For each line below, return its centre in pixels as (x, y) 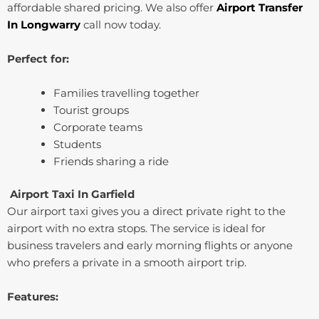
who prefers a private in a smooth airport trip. (127, 263)
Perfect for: (38, 58)
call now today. (121, 24)
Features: (33, 297)
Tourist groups (91, 110)
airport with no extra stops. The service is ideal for (136, 229)
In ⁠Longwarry (44, 24)
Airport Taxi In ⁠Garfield (72, 194)
